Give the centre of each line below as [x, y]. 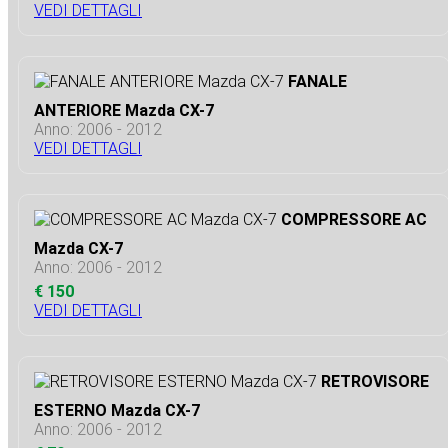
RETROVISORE [375, 381]
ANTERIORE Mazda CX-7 [124, 110]
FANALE [317, 81]
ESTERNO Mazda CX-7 [117, 410]
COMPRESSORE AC [354, 219]
